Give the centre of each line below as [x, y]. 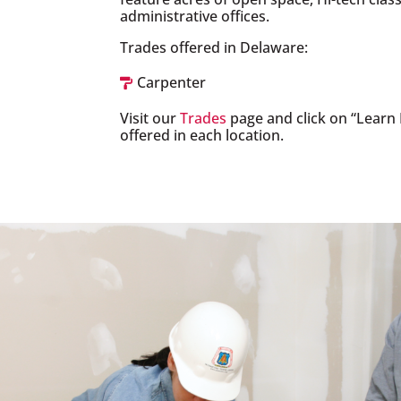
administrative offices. [195, 17]
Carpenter [172, 83]
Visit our [150, 118]
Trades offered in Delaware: [214, 48]
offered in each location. [202, 135]
